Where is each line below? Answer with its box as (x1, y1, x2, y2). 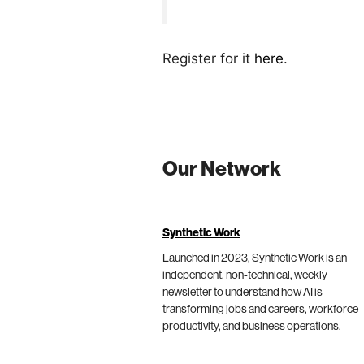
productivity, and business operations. (162, 321, 341, 333)
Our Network (162, 159, 281, 180)
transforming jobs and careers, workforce (162, 304, 358, 316)
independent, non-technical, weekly (162, 270, 327, 282)
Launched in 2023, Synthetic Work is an (162, 253, 347, 265)
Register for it (162, 50, 254, 67)
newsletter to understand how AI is (162, 287, 323, 299)
